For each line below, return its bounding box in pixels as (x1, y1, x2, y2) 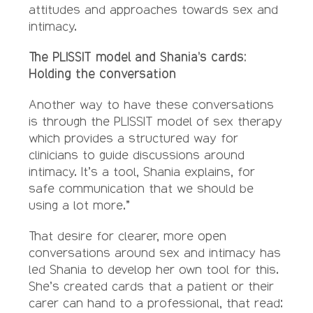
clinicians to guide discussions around (29, 147, 245, 162)
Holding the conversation (29, 66, 176, 81)
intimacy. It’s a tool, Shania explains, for (29, 163, 255, 179)
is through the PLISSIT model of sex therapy (29, 113, 282, 129)
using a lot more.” (29, 197, 130, 212)
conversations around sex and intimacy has (29, 245, 281, 260)
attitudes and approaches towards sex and (29, 1, 278, 17)
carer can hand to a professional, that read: (29, 295, 283, 310)
